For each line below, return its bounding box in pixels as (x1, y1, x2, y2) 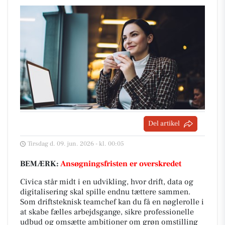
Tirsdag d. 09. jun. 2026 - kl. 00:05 (28, 140, 124, 148)
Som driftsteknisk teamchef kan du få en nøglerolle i (20, 197, 204, 207)
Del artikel (148, 119, 180, 128)
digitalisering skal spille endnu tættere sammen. (20, 187, 190, 197)
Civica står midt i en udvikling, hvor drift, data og (20, 177, 193, 187)
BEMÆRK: (20, 159, 60, 169)
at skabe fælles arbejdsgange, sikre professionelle (20, 207, 194, 217)
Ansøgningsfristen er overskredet (60, 159, 181, 169)
